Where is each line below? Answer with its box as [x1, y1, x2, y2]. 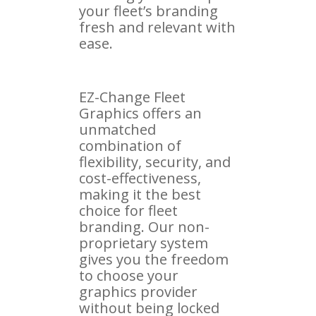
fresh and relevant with [79, 17, 236, 37]
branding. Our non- [79, 217, 209, 236]
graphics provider [79, 281, 197, 301]
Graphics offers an [79, 103, 202, 123]
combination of [79, 135, 181, 155]
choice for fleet [79, 200, 178, 220]
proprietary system [79, 233, 208, 253]
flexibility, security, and [79, 152, 231, 171]
